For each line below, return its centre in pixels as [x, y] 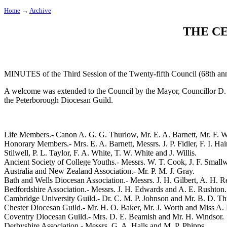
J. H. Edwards [140, 189]
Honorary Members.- [39, 143]
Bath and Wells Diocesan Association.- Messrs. [80, 180]
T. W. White [134, 153]
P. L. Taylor [51, 153]
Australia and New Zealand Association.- [71, 171]
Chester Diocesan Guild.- [46, 207]
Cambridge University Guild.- [53, 198]
